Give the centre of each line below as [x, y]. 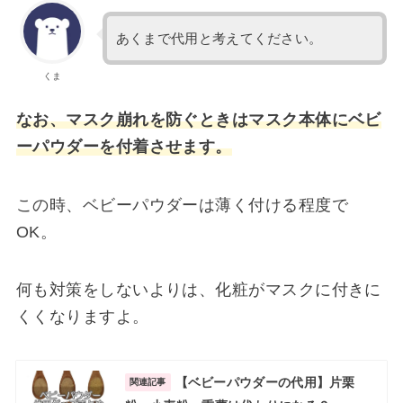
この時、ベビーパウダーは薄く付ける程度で [182, 205]
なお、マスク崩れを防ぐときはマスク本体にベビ [198, 120]
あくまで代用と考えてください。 [219, 38]
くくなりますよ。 [82, 316]
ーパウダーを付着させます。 [124, 147]
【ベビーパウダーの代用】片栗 [265, 382]
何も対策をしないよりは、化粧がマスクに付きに [198, 289]
